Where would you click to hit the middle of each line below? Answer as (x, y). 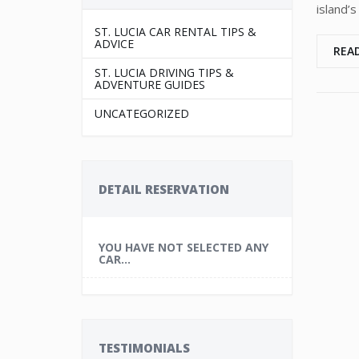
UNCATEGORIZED (142, 113)
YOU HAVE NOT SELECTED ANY (184, 247)
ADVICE (114, 44)
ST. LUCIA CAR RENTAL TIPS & (175, 32)
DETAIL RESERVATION (164, 189)
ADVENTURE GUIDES (150, 85)
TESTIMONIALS (144, 348)
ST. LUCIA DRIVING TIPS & (164, 73)
